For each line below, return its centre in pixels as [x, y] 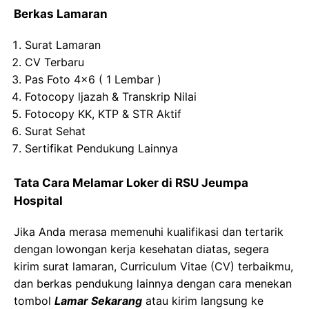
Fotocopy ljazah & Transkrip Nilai [111, 97]
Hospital [38, 201]
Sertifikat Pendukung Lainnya [101, 148]
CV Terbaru [54, 62]
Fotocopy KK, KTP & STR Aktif [103, 114]
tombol [34, 301]
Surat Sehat [55, 131]
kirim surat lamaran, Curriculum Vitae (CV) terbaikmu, [153, 266]
